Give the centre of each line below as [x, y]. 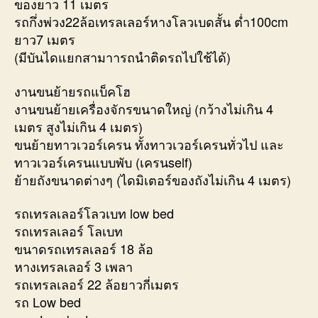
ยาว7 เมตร [45, 39]
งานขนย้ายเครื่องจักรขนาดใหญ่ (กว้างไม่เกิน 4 [144, 108]
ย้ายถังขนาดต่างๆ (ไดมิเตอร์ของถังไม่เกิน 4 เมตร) [153, 179]
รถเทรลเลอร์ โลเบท [68, 231]
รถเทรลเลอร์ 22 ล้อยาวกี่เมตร [97, 284]
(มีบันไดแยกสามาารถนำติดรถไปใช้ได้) [122, 57]
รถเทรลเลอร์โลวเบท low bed [94, 213]
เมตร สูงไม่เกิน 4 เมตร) [78, 126]
